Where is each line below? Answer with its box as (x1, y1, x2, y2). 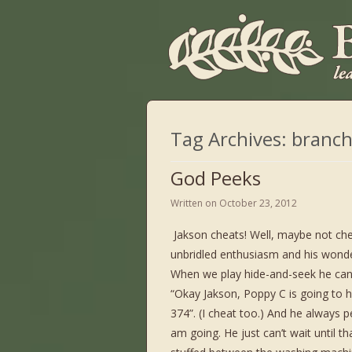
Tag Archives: (170, 126, 291, 152)
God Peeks (170, 165, 261, 191)
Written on (170, 196, 219, 210)
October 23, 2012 (219, 196, 297, 210)
